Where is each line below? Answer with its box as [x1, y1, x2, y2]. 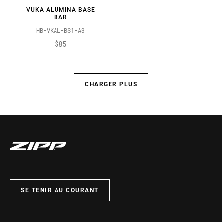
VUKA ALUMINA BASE [26, 6, 95, 14]
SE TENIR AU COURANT [21, 187, 99, 194]
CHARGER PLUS [85, 81, 137, 88]
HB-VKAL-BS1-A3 [36, 26, 85, 35]
